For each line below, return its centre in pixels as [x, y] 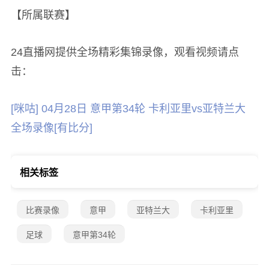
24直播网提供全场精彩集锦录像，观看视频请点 [125, 52]
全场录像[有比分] [51, 128]
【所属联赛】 [43, 15]
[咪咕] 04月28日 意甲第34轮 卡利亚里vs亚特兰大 [128, 109]
